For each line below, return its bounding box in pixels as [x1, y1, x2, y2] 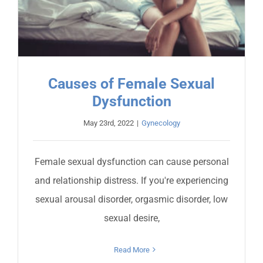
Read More [113, 245, 150, 254]
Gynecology [141, 118, 180, 127]
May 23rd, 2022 [83, 118, 134, 127]
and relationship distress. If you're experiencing [35, 174, 228, 186]
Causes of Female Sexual [48, 75, 215, 93]
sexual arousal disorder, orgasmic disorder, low [35, 193, 228, 205]
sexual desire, [103, 212, 160, 224]
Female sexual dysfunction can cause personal [34, 156, 229, 167]
